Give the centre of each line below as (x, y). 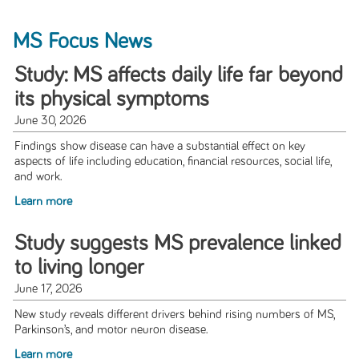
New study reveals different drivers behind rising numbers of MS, (174, 315)
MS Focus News (82, 41)
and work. (38, 177)
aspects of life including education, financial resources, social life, (173, 162)
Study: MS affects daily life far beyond (178, 75)
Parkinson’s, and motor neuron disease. (111, 330)
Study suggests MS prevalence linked (177, 244)
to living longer (79, 268)
